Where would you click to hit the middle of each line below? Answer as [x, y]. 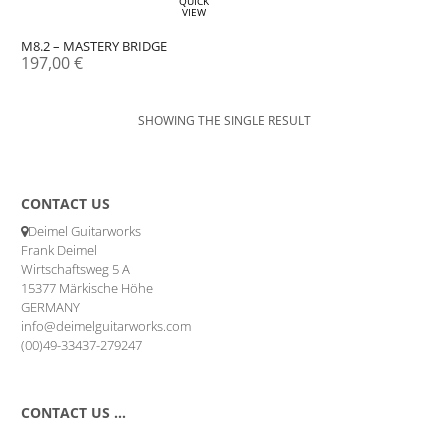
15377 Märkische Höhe [87, 287]
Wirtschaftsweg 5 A [76, 268]
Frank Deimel [59, 249]
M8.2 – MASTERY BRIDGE [94, 46]
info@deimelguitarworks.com [106, 325]
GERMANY [51, 306]
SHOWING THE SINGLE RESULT [224, 120]
